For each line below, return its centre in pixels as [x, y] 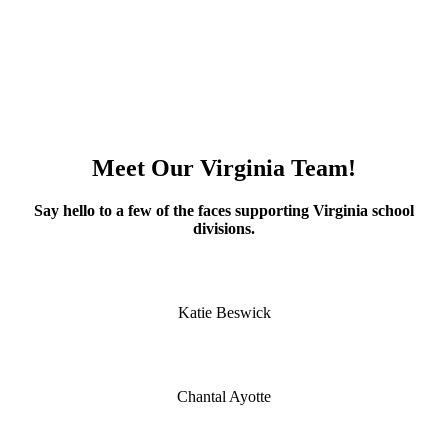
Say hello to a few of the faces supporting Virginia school [224, 211]
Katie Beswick [224, 313]
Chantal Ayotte [224, 397]
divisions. [224, 229]
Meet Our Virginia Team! [224, 168]
